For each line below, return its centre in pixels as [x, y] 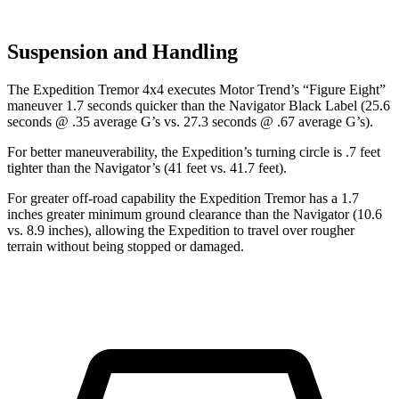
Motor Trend [255, 89]
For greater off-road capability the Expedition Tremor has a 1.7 [183, 198]
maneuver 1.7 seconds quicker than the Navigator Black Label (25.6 [199, 105]
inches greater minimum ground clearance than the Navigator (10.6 [195, 214]
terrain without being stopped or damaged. [126, 246]
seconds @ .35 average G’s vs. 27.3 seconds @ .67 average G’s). [190, 121]
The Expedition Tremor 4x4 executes [113, 89]
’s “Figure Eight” [338, 89]
